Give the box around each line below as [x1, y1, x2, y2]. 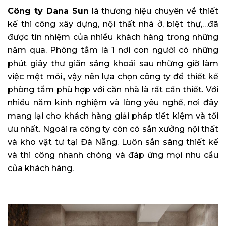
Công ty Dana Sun [8, 6, 89, 16]
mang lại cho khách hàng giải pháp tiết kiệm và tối [8, 111, 218, 121]
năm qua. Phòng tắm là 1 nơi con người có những [8, 45, 218, 55]
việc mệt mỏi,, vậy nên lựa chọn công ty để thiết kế [8, 72, 218, 82]
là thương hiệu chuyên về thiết [88, 6, 219, 16]
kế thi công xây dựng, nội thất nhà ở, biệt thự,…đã [8, 19, 218, 29]
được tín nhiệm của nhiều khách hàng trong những [8, 32, 218, 42]
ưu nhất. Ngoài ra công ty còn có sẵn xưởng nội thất [8, 124, 218, 134]
